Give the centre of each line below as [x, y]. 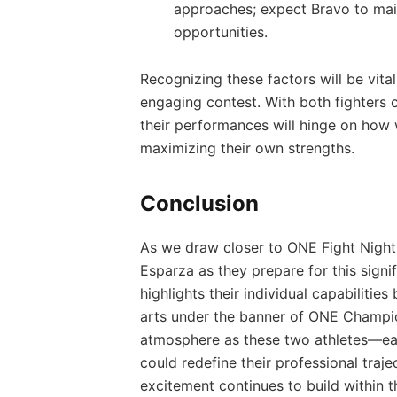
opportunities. [220, 32]
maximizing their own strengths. [247, 148]
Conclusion [199, 204]
